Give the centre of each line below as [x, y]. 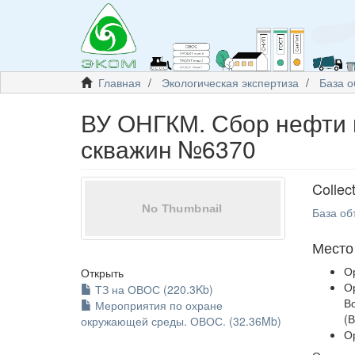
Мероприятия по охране [157, 305]
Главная [120, 82]
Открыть [102, 273]
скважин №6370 [168, 149]
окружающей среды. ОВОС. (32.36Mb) [181, 321]
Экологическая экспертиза [230, 82]
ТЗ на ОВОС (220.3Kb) [153, 289]
